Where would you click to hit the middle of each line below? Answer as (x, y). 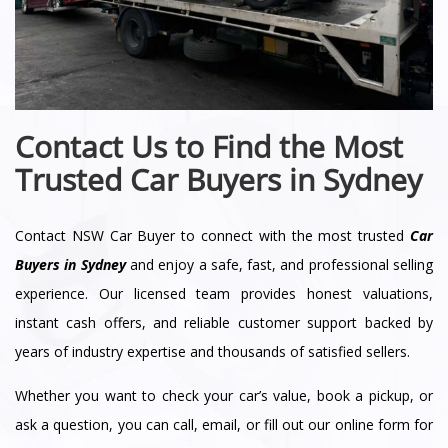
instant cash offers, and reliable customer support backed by (224, 323)
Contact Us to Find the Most (209, 147)
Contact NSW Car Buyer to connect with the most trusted (212, 236)
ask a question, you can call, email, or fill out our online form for (224, 425)
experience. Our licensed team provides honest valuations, (224, 294)
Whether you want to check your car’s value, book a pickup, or (224, 396)
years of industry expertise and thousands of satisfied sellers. (212, 352)
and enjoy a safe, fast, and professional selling (279, 265)
